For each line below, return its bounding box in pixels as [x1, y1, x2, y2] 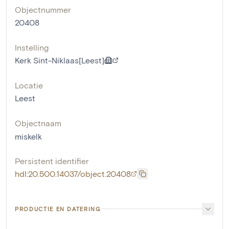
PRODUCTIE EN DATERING [15, 205, 101, 212]
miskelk [15, 131, 42, 141]
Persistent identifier [15, 155, 89, 166]
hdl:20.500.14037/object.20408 [15, 168, 131, 178]
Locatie [15, 80, 43, 90]
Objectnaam [15, 118, 61, 128]
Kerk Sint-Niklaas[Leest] [15, 55, 104, 65]
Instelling [15, 42, 49, 52]
